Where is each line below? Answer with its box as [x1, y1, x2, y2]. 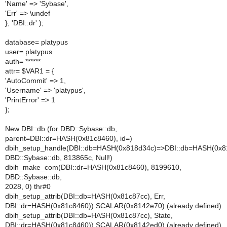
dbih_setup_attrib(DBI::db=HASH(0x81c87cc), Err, [5, 192, 165, 200]
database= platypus [5, 38, 68, 46]
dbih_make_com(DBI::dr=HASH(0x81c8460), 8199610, [5, 163, 181, 171]
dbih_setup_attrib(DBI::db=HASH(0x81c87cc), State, [5, 211, 173, 219]
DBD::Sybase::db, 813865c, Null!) [5, 154, 112, 162]
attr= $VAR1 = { [5, 67, 54, 75]
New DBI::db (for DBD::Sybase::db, [5, 125, 117, 133]
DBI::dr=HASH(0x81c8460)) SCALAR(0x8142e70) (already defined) [5, 202, 221, 210]
